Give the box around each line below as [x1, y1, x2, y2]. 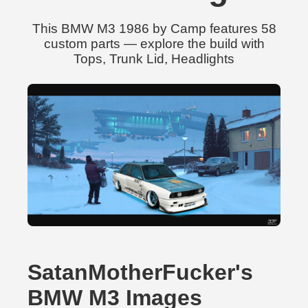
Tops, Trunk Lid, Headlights [74, 52, 234, 66]
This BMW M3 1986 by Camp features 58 [32, 21, 276, 36]
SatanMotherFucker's [27, 260, 253, 285]
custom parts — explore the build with [43, 36, 265, 51]
